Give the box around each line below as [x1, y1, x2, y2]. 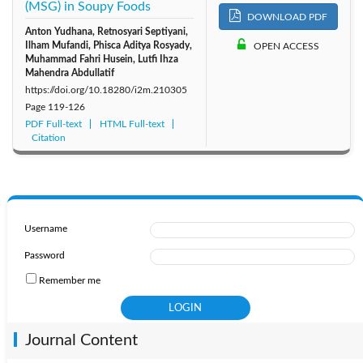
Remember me [38, 275, 100, 286]
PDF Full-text [25, 119, 82, 130]
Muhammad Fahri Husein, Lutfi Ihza [25, 54, 178, 65]
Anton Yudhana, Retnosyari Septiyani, [25, 27, 188, 37]
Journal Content [24, 332, 138, 349]
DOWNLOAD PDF [245, 11, 327, 22]
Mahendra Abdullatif [25, 68, 114, 79]
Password [23, 250, 65, 261]
